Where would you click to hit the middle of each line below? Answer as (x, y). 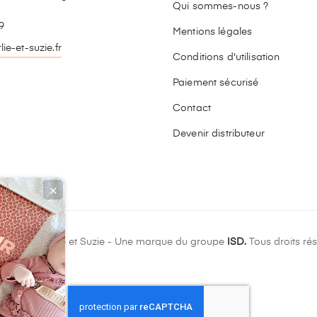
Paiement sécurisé (216, 83)
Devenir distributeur (219, 134)
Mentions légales (213, 32)
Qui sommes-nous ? (221, 6)
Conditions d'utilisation (226, 57)
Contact (192, 108)
